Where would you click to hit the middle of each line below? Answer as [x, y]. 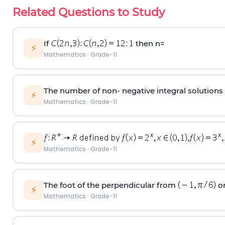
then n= [149, 43]
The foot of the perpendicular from [110, 185]
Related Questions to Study [89, 12]
